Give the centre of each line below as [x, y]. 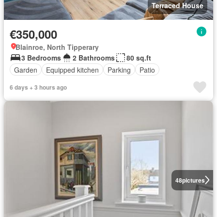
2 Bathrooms [94, 58]
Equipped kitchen [72, 70]
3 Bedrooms [41, 58]
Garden [26, 70]
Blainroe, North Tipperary [57, 47]
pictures [193, 180]
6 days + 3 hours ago [38, 87]
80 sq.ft [139, 58]
